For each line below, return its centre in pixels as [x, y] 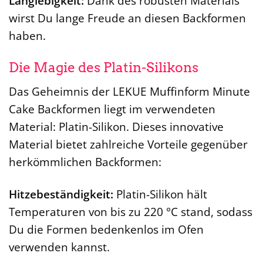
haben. [27, 35]
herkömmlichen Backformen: [85, 162]
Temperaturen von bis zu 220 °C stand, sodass [131, 212]
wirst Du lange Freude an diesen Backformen [127, 18]
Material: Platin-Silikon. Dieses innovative [116, 127]
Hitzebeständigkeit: [61, 194]
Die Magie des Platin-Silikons [104, 67]
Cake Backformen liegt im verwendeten [112, 109]
